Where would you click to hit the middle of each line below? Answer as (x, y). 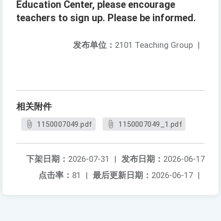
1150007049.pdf (65, 125)
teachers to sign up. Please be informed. (106, 18)
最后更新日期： (122, 175)
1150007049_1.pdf (150, 125)
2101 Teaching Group (154, 45)
